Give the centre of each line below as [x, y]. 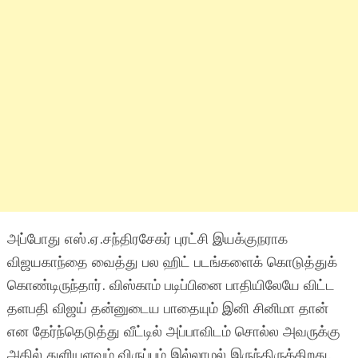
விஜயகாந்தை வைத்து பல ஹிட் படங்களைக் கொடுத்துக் [172, 263]
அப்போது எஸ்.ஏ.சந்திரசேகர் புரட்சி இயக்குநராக [147, 239]
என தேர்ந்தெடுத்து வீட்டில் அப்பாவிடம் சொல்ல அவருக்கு [173, 332]
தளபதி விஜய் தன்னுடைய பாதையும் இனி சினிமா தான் [167, 309]
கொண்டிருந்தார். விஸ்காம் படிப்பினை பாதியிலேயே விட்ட [171, 286]
